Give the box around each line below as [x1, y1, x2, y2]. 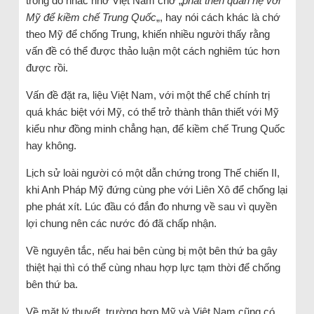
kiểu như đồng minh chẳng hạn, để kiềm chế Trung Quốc [25, 122, 285, 135]
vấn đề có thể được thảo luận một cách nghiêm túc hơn [25, 44, 280, 57]
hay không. [25, 139, 76, 151]
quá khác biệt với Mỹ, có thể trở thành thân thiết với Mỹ [25, 105, 279, 118]
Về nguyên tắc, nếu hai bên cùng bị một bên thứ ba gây [25, 244, 278, 257]
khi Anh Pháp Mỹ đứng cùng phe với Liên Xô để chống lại [25, 183, 287, 196]
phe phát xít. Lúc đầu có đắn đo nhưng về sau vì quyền [25, 200, 277, 212]
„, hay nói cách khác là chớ [156, 11, 280, 23]
